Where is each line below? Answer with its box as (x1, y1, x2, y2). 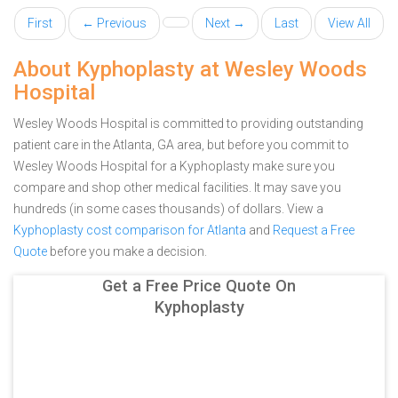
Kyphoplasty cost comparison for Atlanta (13, 223, 246, 237)
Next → (205, 16, 245, 30)
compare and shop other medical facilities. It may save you (13, 180, 341, 195)
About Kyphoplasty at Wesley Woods (13, 57, 367, 82)
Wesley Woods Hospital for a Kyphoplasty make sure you (13, 159, 335, 173)
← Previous (82, 16, 147, 30)
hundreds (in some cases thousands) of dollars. (13, 202, 287, 216)
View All (328, 16, 370, 30)
